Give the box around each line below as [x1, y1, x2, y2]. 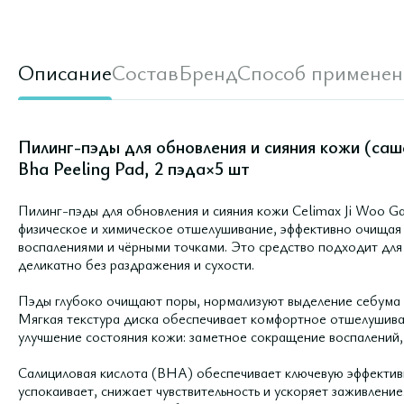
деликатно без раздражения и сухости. [18, 254, 254, 274]
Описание [18, 58, 112, 87]
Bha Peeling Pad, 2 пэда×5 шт [18, 156, 250, 180]
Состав [112, 58, 179, 87]
